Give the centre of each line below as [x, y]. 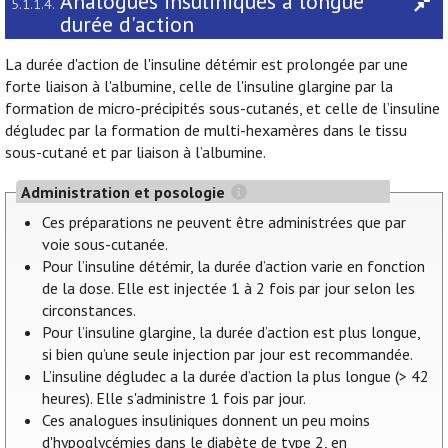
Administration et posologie [124, 191]
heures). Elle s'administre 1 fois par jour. [174, 398]
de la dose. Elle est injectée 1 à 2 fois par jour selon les [229, 288]
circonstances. [89, 310]
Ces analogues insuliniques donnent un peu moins [206, 420]
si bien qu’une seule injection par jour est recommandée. [228, 354]
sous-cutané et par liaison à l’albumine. [135, 152]
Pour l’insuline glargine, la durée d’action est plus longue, [231, 332]
